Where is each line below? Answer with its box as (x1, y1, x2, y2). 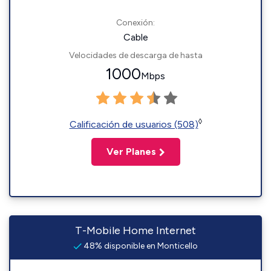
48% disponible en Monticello (82, 241, 198, 251)
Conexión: (116, 18, 155, 28)
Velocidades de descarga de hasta (68, 50, 203, 60)
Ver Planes (106, 146, 156, 157)
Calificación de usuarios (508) (69, 119, 198, 130)
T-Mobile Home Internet (75, 224, 196, 237)
